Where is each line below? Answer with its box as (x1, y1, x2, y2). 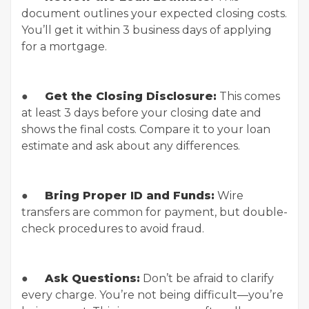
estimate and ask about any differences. (21, 139, 240, 152)
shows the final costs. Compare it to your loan (21, 123, 270, 136)
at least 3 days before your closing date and (21, 106, 261, 119)
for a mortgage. (21, 40, 107, 53)
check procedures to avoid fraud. (21, 222, 204, 235)
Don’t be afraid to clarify (140, 272, 274, 285)
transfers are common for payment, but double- (21, 206, 288, 219)
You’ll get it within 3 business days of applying (21, 23, 272, 37)
